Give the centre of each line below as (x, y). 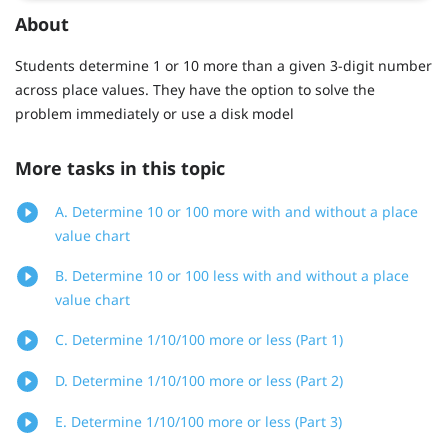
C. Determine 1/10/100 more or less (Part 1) (199, 340)
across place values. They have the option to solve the (195, 89)
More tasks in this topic (120, 168)
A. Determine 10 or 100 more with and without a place (236, 212)
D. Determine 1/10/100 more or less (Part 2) (199, 381)
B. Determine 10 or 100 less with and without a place (232, 276)
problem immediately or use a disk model (154, 113)
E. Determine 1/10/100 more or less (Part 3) (198, 422)
